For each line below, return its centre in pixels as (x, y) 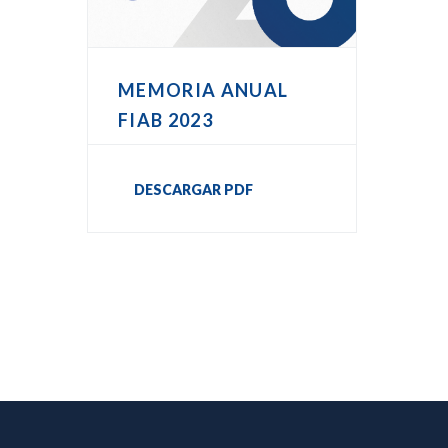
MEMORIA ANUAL (203, 89)
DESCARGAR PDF (193, 189)
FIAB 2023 (165, 119)
